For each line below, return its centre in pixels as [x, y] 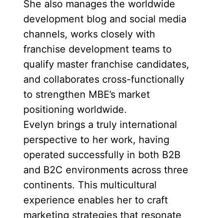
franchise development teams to [98, 49]
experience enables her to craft [96, 200]
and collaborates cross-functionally [104, 79]
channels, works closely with [89, 34]
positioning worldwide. [75, 109]
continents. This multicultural [90, 185]
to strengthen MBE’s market [87, 94]
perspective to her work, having [96, 140]
